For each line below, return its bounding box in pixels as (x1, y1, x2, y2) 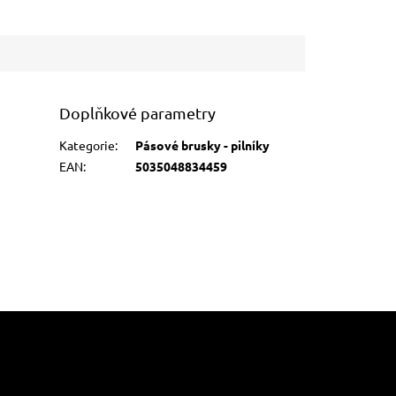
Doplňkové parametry (59, 103, 217, 122)
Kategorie (59, 136, 116, 153)
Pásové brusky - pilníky (135, 136, 270, 153)
